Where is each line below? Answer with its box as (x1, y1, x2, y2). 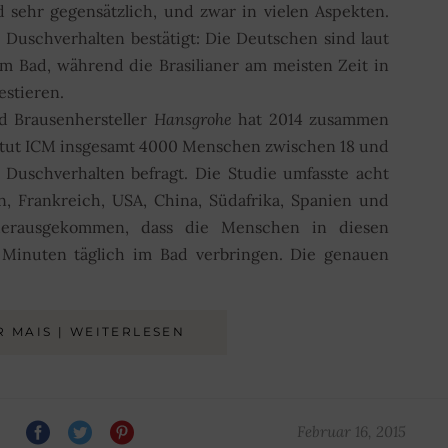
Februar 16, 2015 (296, 422, 406, 441)
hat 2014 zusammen (238, 109, 389, 129)
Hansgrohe (153, 109, 239, 129)
